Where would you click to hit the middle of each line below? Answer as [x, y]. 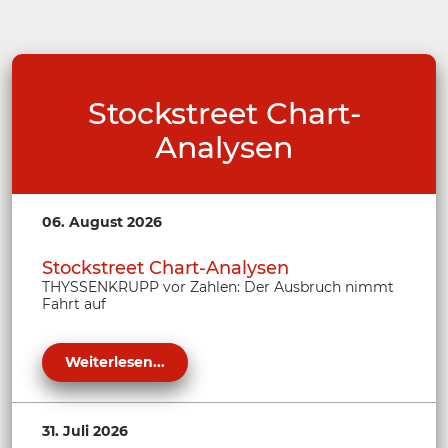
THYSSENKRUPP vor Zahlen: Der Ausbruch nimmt [218, 286]
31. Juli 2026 [85, 430]
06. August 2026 [102, 222]
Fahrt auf [74, 303]
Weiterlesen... [115, 361]
